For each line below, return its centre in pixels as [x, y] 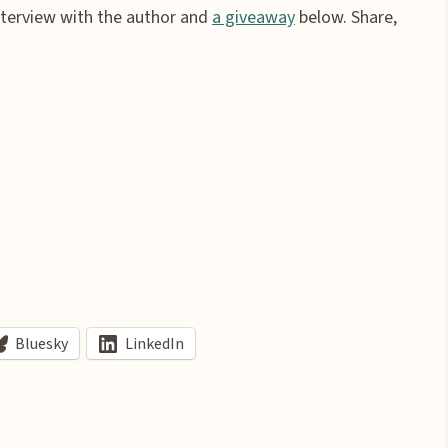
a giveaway [253, 17]
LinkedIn [154, 343]
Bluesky [41, 343]
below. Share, [346, 17]
